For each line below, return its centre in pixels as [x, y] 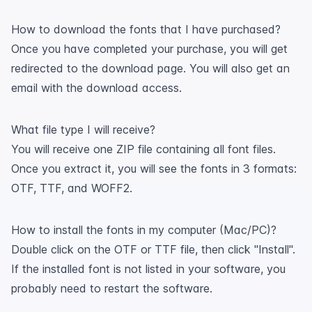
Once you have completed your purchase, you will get [149, 49]
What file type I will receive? [83, 130]
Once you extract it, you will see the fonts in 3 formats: [154, 169]
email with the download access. [96, 88]
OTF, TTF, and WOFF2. [72, 188]
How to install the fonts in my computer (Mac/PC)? [144, 230]
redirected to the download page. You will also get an [150, 68]
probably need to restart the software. [112, 288]
